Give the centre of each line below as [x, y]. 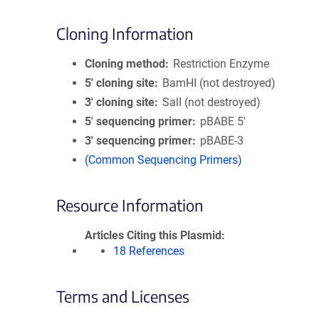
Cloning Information [125, 33]
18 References [149, 251]
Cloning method [125, 64]
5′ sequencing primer [138, 121]
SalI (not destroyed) [212, 102]
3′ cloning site [120, 102]
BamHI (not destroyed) [219, 83]
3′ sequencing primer [138, 141]
